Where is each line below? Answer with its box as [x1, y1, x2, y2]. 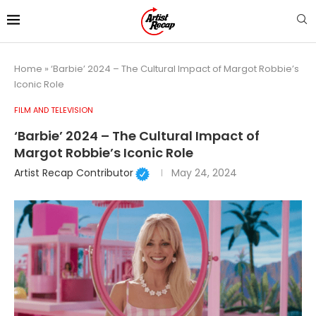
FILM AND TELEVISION [14, 104, 93, 116]
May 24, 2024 [171, 166, 237, 181]
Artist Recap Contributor [14, 166, 133, 181]
